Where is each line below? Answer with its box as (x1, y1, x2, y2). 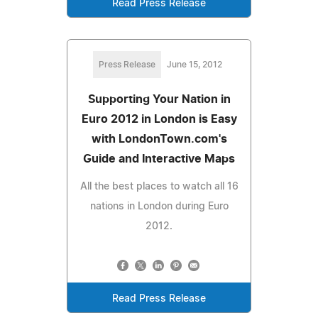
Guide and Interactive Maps (83, 153, 235, 165)
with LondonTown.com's (91, 133, 227, 145)
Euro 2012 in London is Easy (81, 113, 237, 125)
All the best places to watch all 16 (79, 181, 238, 192)
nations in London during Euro (89, 201, 229, 212)
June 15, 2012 (167, 60, 222, 69)
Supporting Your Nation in (87, 93, 231, 105)
